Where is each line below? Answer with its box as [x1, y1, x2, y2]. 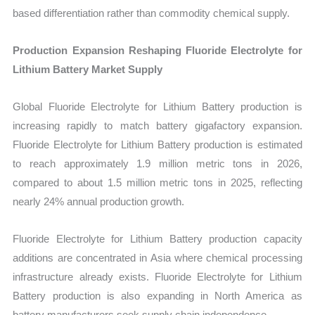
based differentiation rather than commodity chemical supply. [13, 6, 290, 19]
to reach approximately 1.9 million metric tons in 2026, [13, 157, 302, 170]
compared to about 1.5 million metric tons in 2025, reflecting [13, 176, 302, 189]
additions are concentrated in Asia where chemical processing [13, 252, 302, 264]
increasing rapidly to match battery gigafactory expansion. [13, 120, 302, 132]
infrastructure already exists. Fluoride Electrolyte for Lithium [13, 271, 302, 283]
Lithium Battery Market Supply [13, 63, 163, 75]
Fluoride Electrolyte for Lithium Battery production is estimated [13, 139, 302, 151]
